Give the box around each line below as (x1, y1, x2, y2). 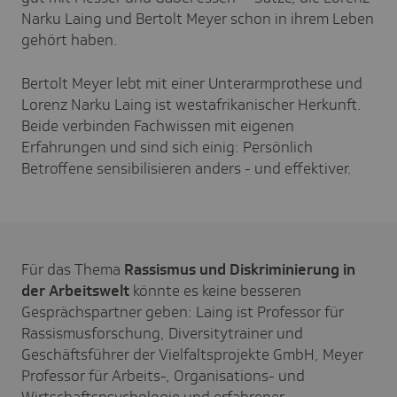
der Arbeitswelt (21, 280, 129, 300)
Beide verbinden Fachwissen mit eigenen (21, 115, 294, 136)
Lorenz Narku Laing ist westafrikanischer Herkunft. (21, 94, 362, 114)
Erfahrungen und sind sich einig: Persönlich (21, 136, 313, 157)
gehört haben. (21, 29, 118, 50)
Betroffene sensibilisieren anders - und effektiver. (21, 158, 352, 178)
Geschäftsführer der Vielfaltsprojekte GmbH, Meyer (21, 344, 363, 364)
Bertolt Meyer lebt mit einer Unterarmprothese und (21, 73, 362, 93)
